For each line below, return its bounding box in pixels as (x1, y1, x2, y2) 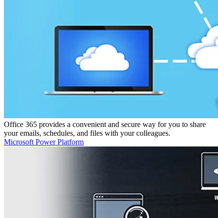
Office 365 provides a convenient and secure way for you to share (4, 120, 206, 128)
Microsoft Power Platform (4, 137, 84, 146)
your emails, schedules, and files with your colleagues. (4, 128, 170, 137)
